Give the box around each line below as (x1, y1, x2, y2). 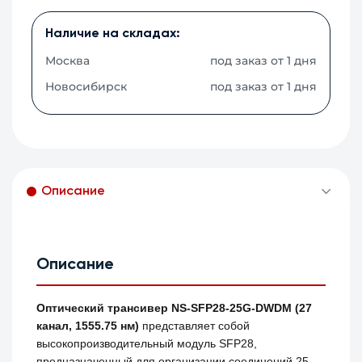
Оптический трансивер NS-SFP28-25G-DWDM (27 (36, 301, 313, 315)
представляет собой (139, 319, 250, 333)
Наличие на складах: (45, 27, 181, 41)
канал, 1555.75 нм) (36, 319, 140, 333)
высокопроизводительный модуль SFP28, (36, 337, 258, 351)
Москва (45, 53, 90, 69)
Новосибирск (45, 79, 128, 95)
